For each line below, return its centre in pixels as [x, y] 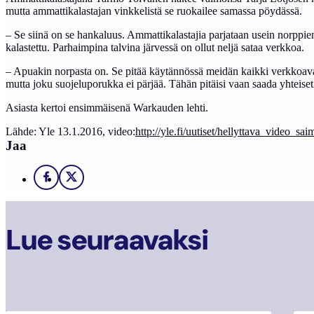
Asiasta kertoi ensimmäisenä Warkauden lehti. [107, 107]
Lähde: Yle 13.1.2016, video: [70, 131]
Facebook [70, 181]
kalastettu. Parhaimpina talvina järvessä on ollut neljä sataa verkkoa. [155, 47]
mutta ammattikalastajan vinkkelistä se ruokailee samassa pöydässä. [154, 11]
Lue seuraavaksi [107, 240]
